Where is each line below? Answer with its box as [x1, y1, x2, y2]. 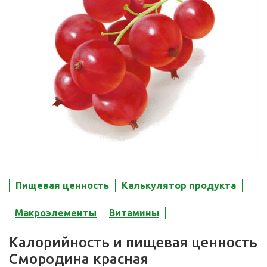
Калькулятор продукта [122, 180, 236, 191]
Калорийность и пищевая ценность [9, 234, 257, 251]
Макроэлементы [15, 207, 97, 219]
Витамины [109, 207, 159, 219]
